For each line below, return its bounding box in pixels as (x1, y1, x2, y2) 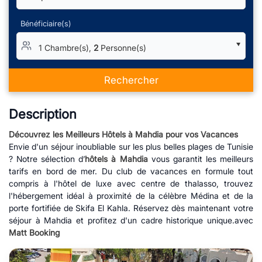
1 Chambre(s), (39, 43, 94, 53)
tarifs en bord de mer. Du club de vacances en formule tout (9, 166, 253, 176)
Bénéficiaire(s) (20, 19, 71, 28)
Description (9, 106, 77, 122)
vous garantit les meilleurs (147, 154, 254, 164)
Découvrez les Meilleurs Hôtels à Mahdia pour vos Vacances (9, 129, 238, 139)
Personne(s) (101, 43, 146, 53)
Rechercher (104, 74, 158, 86)
